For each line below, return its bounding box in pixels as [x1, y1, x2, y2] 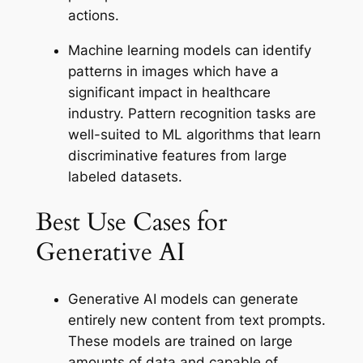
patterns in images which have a [67, 62, 279, 79]
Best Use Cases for [35, 205, 227, 240]
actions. [67, 6, 119, 23]
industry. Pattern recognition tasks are [67, 105, 316, 122]
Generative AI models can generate [67, 291, 298, 308]
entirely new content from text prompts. [67, 312, 326, 329]
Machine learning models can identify [67, 41, 311, 58]
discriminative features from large [67, 147, 287, 164]
